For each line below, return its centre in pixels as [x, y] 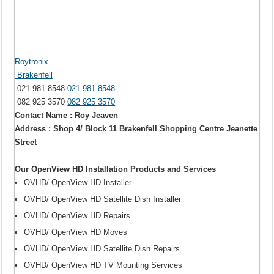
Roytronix [32, 62]
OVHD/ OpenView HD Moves [76, 232]
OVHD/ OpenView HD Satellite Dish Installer [103, 199]
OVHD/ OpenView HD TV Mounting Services [103, 265]
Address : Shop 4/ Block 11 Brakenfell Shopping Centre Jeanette [136, 129]
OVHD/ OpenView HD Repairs [77, 216]
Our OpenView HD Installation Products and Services [116, 169]
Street [26, 143]
